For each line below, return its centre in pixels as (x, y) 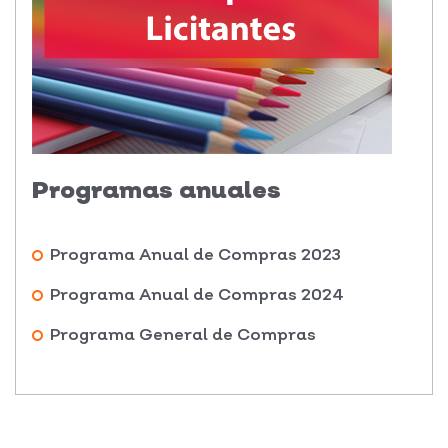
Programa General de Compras (183, 333)
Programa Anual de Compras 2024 (197, 293)
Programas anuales (156, 189)
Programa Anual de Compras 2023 (195, 253)
